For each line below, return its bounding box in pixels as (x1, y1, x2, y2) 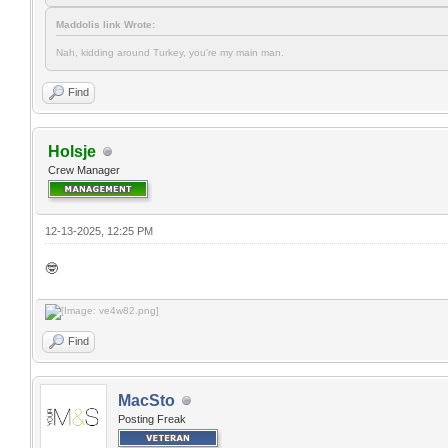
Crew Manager (48, 164, 120, 176)
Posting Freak (118, 413, 186, 425)
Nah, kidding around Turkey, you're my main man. (56, 47, 284, 58)
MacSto (118, 392, 175, 409)
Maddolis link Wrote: (56, 19, 155, 30)
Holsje (48, 143, 96, 160)
